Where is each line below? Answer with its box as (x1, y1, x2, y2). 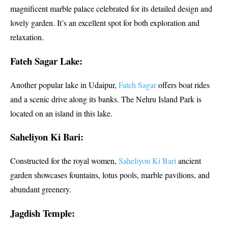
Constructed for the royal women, (10, 155, 119, 166)
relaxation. (10, 32, 44, 43)
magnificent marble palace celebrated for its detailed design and (10, 3, 212, 14)
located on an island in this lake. (10, 107, 112, 119)
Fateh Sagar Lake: (10, 53, 82, 68)
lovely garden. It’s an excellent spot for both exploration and (10, 17, 199, 28)
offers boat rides (156, 79, 210, 90)
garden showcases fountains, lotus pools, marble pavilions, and (10, 169, 210, 181)
